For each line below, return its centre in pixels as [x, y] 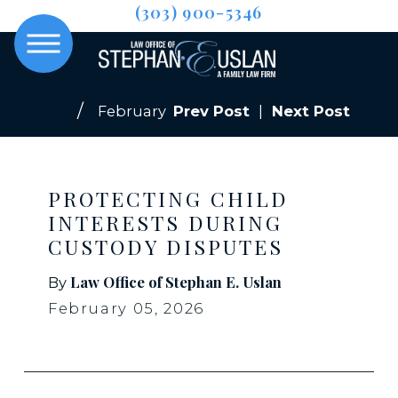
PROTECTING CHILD [168, 199]
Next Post [311, 111]
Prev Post [212, 111]
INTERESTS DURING [165, 223]
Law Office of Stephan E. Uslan [175, 281]
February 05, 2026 [126, 308]
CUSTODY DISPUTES [165, 247]
